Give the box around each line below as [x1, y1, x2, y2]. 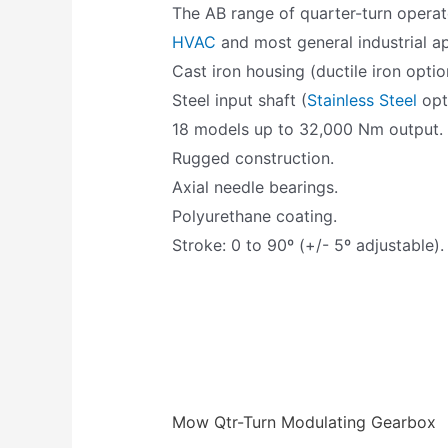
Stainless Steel [307, 90, 418, 111]
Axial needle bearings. [172, 177, 339, 198]
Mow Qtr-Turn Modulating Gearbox [172, 412, 437, 433]
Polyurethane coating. [172, 206, 338, 227]
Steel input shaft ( [172, 90, 308, 111]
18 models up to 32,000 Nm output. [172, 119, 444, 140]
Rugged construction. [172, 148, 335, 169]
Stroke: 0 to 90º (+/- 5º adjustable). [172, 235, 445, 256]
